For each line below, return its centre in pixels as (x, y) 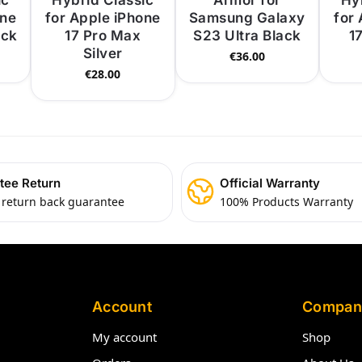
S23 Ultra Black (247, 36)
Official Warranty (270, 183)
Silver (103, 54)
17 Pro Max (103, 36)
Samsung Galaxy (247, 18)
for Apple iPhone (103, 18)
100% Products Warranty (286, 201)
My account (124, 337)
